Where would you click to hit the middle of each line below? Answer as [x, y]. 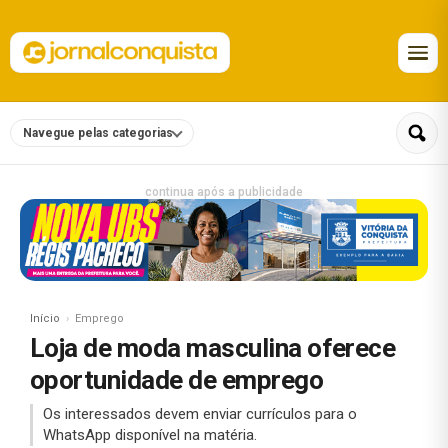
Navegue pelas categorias [98, 133]
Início [45, 318]
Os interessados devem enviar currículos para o [200, 413]
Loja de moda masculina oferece [213, 347]
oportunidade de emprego [177, 379]
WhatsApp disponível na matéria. [150, 434]
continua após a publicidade [224, 192]
